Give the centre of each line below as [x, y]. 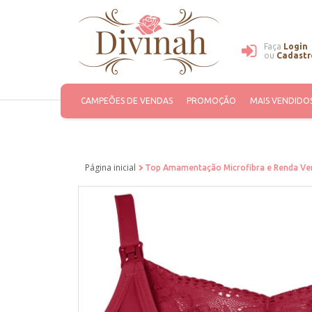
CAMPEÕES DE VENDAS [126, 101]
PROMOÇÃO [211, 101]
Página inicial [110, 167]
